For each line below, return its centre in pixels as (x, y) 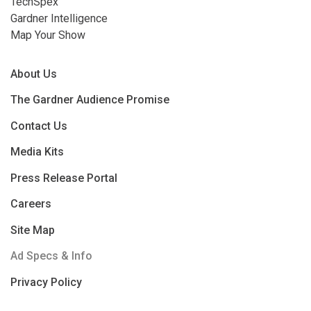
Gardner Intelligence (59, 18)
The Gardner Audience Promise (90, 100)
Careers (31, 204)
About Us (34, 74)
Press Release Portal (64, 178)
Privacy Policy (46, 282)
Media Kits (37, 152)
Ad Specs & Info (51, 256)
